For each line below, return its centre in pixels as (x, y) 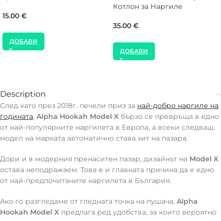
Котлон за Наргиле (148, 7)
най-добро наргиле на (178, 106)
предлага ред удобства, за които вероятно (138, 212)
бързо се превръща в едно (169, 117)
